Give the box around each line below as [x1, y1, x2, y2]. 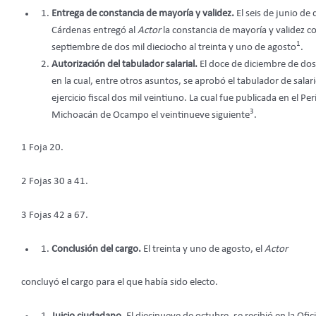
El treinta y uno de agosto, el [142, 244, 265, 255]
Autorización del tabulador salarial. [51, 59, 200, 70]
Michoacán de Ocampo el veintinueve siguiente [51, 109, 250, 121]
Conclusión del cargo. [51, 244, 143, 255]
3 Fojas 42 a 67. [21, 210, 88, 221]
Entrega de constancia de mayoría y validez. [51, 8, 236, 19]
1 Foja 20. [21, 142, 63, 154]
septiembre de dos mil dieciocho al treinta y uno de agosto [51, 42, 296, 53]
